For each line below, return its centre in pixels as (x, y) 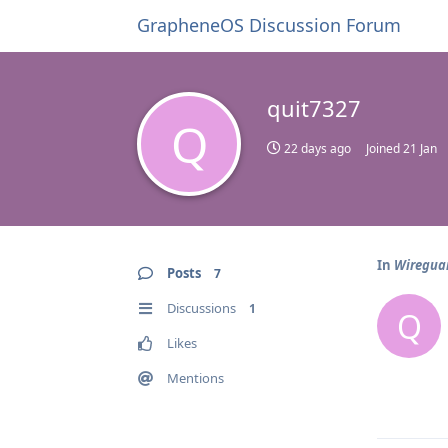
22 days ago (317, 148)
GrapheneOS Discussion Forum (269, 25)
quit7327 (314, 108)
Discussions (201, 308)
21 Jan (420, 148)
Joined (384, 148)
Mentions (195, 378)
